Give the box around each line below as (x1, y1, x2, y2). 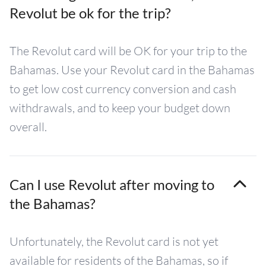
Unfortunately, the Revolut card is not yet (9, 234, 218, 249)
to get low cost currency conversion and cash (9, 81, 236, 96)
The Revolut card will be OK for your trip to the (9, 43, 247, 58)
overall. (9, 119, 47, 134)
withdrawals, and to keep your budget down (9, 100, 230, 115)
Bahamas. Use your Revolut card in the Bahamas (9, 62, 255, 77)
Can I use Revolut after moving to (9, 176, 214, 193)
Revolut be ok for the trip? (9, 4, 171, 21)
